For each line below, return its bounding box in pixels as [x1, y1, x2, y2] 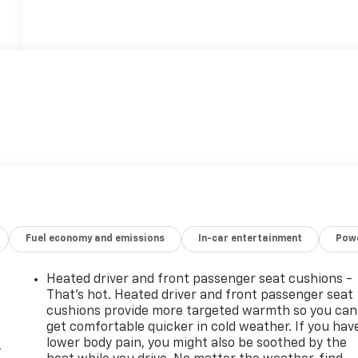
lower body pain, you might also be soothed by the [46, 336, 348, 350]
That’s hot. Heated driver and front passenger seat [46, 288, 354, 302]
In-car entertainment [198, 233, 303, 244]
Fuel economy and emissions [26, 233, 165, 244]
